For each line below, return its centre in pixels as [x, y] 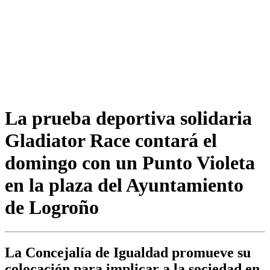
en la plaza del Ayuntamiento [124, 185]
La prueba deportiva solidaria [128, 118]
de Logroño [52, 207]
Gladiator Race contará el [111, 140]
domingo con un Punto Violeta [130, 162]
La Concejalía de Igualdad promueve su [128, 253]
